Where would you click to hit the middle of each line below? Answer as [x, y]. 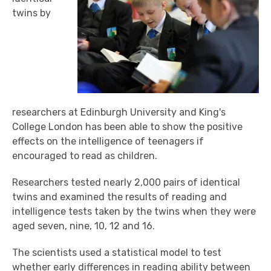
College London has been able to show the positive [127, 127]
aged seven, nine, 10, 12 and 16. [83, 226]
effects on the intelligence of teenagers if [108, 141]
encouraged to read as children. [85, 156]
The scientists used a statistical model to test [117, 253]
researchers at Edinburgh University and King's [119, 112]
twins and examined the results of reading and [119, 197]
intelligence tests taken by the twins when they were [134, 211]
